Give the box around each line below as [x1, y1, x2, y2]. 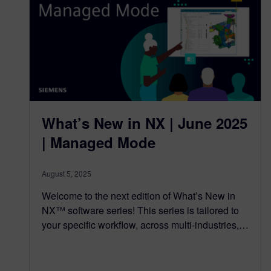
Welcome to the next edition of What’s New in [42, 188, 235, 203]
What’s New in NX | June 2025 [42, 112, 247, 133]
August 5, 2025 [42, 168, 91, 178]
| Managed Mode [42, 131, 155, 152]
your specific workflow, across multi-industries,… [42, 217, 249, 232]
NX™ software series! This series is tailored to [42, 203, 239, 217]
